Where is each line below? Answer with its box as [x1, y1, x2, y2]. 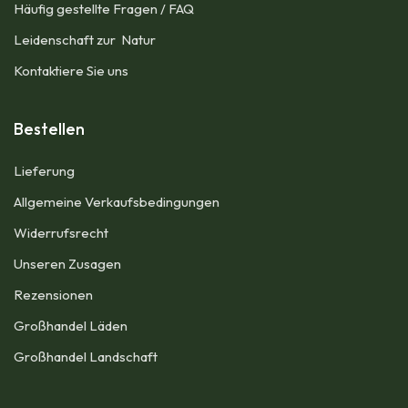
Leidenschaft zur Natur [14, 31, 161, 49]
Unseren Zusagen [14, 255, 121, 273]
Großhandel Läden [14, 317, 127, 335]
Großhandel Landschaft [14, 348, 158, 366]
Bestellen [14, 118, 85, 140]
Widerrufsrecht [14, 224, 108, 242]
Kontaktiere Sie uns [14, 62, 128, 80]
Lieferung [14, 162, 75, 180]
